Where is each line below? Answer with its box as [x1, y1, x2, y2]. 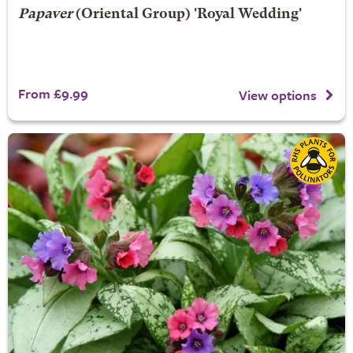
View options [239, 84, 317, 105]
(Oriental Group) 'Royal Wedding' [72, 8, 302, 21]
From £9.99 [17, 84, 88, 103]
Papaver [17, 8, 72, 21]
